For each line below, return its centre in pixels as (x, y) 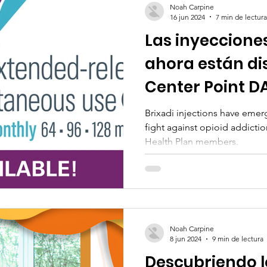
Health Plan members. (192, 141)
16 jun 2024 (187, 17)
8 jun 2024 (186, 239)
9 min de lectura (238, 239)
